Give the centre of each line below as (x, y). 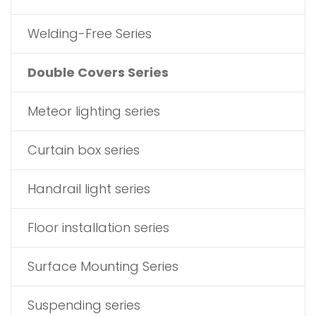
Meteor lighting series (94, 111)
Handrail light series (89, 189)
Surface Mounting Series (103, 267)
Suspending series (84, 305)
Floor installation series (98, 228)
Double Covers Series (98, 73)
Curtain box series (84, 150)
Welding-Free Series (90, 34)
